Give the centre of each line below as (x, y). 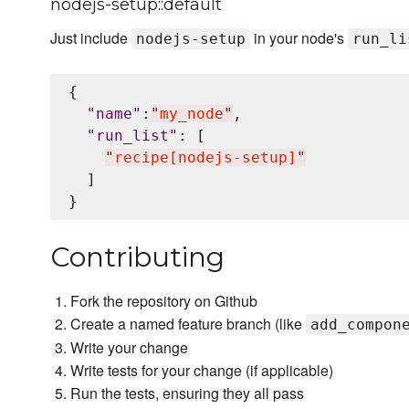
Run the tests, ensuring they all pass (188, 393)
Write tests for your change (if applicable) (202, 371)
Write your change (130, 348)
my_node (192, 114)
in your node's (299, 38)
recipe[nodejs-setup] (205, 158)
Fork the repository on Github (164, 301)
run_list (132, 136)
